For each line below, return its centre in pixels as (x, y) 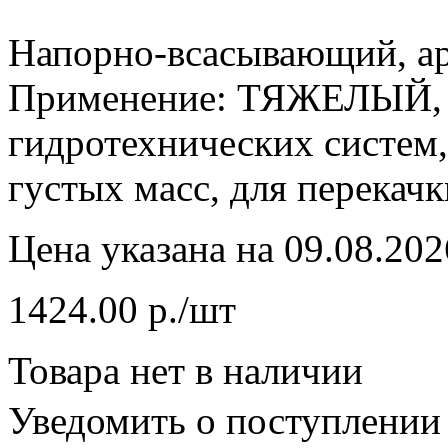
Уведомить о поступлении (224, 420)
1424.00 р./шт (122, 309)
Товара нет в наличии (185, 370)
